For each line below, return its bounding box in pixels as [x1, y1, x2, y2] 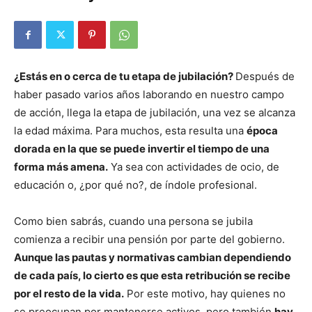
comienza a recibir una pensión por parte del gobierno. [14, 233, 285, 246]
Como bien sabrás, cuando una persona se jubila [14, 214, 253, 228]
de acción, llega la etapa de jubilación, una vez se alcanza [14, 106, 295, 119]
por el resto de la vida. [14, 287, 124, 300]
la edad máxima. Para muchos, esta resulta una [14, 124, 247, 137]
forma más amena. [14, 160, 108, 173]
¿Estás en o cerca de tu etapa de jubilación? [14, 70, 235, 83]
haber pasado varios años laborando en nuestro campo [14, 88, 284, 101]
